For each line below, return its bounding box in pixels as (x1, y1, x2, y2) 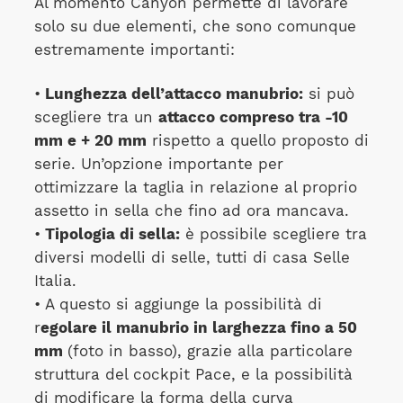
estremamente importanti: (33, 41, 235, 59)
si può (302, 85, 354, 103)
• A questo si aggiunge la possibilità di (33, 295, 322, 313)
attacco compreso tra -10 (157, 108, 348, 126)
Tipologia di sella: (40, 225, 180, 243)
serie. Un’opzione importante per (33, 155, 283, 173)
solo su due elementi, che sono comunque (33, 18, 356, 36)
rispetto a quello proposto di (146, 131, 369, 149)
